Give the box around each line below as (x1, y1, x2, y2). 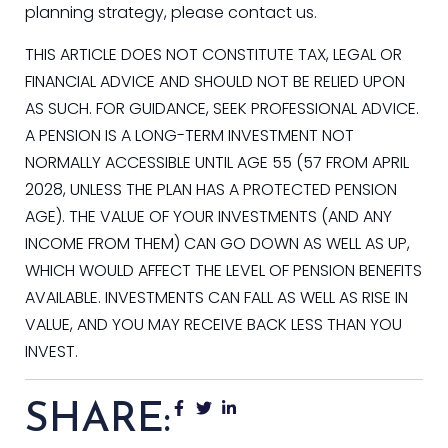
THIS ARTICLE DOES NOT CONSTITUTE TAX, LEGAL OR (25, 42, 402, 66)
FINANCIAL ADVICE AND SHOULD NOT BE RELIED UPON (25, 69, 405, 93)
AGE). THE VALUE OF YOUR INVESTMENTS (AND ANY (25, 204, 392, 228)
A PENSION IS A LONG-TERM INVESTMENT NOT (25, 123, 354, 147)
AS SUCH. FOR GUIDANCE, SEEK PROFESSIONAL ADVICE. (25, 96, 419, 120)
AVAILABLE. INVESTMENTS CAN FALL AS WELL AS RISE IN (25, 285, 408, 309)
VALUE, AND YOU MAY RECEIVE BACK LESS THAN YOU (25, 312, 402, 336)
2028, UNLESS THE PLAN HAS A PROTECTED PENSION (25, 177, 397, 201)
